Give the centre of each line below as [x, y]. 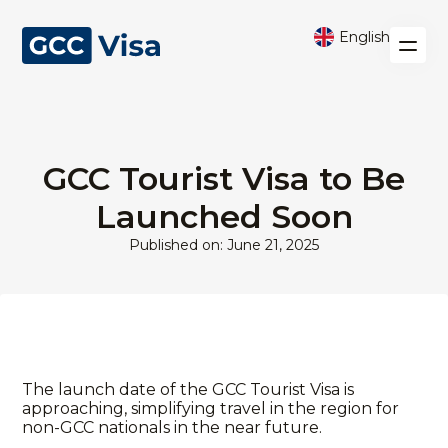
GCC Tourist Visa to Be [224, 178]
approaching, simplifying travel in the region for [211, 408]
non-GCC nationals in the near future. [172, 427]
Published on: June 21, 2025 [224, 245]
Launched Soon [224, 216]
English [364, 37]
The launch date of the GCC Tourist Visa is [188, 389]
